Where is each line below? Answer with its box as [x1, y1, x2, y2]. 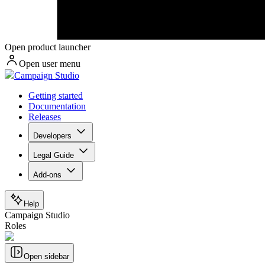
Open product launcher [5, 42, 91, 53]
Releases [28, 112, 61, 122]
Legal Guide [33, 151, 74, 160]
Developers [33, 131, 72, 141]
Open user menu [19, 59, 80, 69]
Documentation [28, 101, 86, 112]
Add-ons [33, 170, 62, 180]
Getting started [28, 91, 83, 101]
